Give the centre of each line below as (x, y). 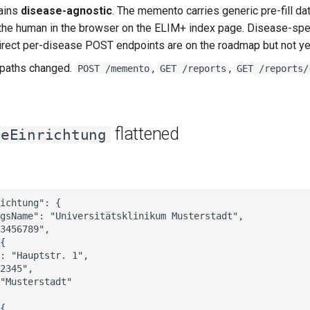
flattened (145, 134)
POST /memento (113, 69)
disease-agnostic (66, 11)
